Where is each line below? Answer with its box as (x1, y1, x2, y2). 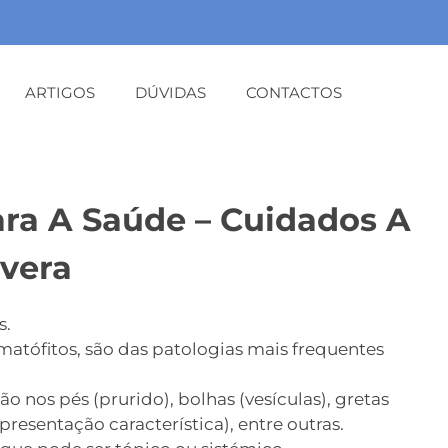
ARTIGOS (25, 83, 96, 103)
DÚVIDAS (135, 83, 207, 103)
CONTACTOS (245, 83, 342, 103)
